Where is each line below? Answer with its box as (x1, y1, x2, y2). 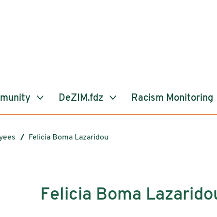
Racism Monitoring (131, 93, 213, 103)
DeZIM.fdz (59, 93, 106, 103)
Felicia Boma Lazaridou (29, 133, 108, 141)
